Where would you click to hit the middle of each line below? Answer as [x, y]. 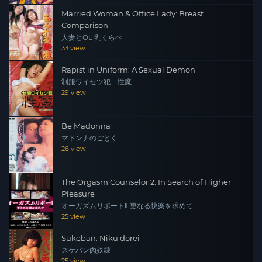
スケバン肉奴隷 [86, 250]
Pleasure [78, 194]
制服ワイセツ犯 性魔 [96, 82]
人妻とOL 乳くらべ [92, 37]
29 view [74, 92]
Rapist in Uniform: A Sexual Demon [128, 70]
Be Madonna [86, 126]
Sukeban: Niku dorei [101, 238]
